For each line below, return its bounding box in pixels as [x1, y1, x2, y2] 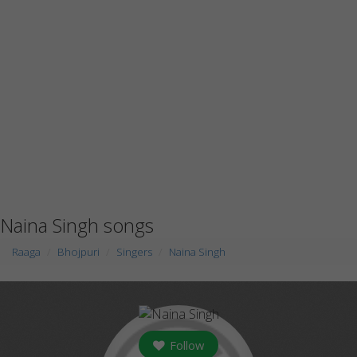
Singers [116, 245, 152, 259]
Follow [167, 337, 204, 353]
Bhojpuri [57, 245, 100, 259]
